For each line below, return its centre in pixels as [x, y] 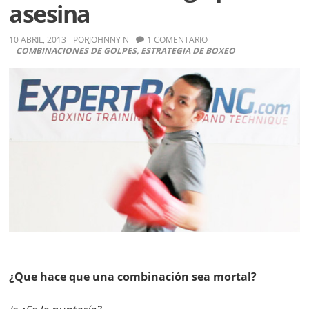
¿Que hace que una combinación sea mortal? [133, 276]
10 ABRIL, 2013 [38, 40]
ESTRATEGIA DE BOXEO [188, 51]
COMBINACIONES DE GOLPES [77, 51]
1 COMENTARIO [178, 40]
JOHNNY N [109, 40]
